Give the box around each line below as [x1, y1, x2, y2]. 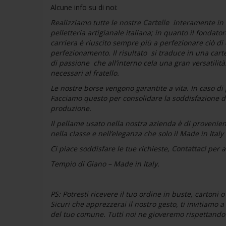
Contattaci [171, 144, 206, 154]
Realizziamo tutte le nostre [50, 18, 143, 28]
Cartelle [142, 18, 169, 28]
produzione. [50, 103, 91, 114]
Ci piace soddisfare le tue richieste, [50, 144, 172, 154]
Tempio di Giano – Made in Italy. [50, 159, 159, 169]
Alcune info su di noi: [50, 3, 118, 13]
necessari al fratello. [50, 68, 119, 78]
